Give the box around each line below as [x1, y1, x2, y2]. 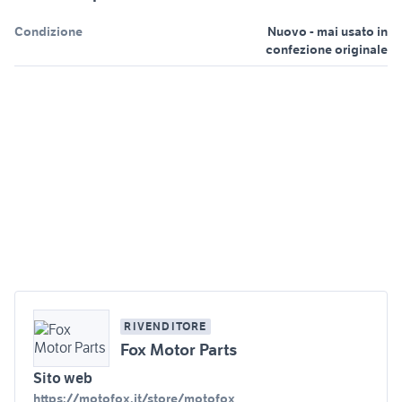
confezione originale [266, 40, 388, 57]
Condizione [14, 22, 83, 39]
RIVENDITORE [124, 319, 207, 333]
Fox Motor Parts [120, 338, 238, 360]
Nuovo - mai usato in [267, 22, 388, 39]
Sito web [33, 368, 92, 387]
